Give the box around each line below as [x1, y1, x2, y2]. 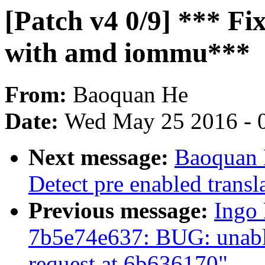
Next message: [28, 144, 174, 170]
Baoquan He [73, 82, 188, 108]
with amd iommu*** [5, 37, 250, 68]
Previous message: [28, 198, 214, 224]
